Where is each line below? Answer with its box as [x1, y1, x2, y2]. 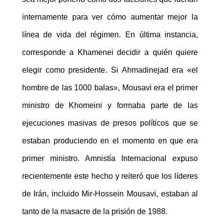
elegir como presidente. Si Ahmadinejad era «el [22, 66, 198, 75]
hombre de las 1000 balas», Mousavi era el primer [22, 83, 198, 92]
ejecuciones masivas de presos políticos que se [22, 119, 198, 128]
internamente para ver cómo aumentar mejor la [22, 13, 198, 22]
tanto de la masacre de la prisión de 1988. [22, 207, 167, 216]
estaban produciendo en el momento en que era [22, 137, 198, 145]
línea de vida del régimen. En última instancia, [22, 30, 198, 39]
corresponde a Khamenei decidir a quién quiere [22, 48, 198, 57]
